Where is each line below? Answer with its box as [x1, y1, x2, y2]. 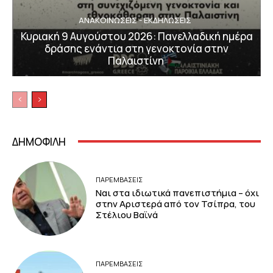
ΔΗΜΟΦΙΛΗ [12, 134, 66, 149]
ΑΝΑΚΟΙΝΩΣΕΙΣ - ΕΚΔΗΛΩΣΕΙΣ [79, 14, 191, 26]
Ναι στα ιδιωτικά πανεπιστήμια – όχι [96, 186, 260, 200]
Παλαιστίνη [107, 53, 166, 68]
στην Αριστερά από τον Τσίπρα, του [96, 197, 256, 211]
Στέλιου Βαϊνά [96, 208, 158, 222]
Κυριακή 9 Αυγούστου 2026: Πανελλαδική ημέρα [20, 29, 253, 43]
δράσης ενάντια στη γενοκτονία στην [44, 41, 229, 55]
